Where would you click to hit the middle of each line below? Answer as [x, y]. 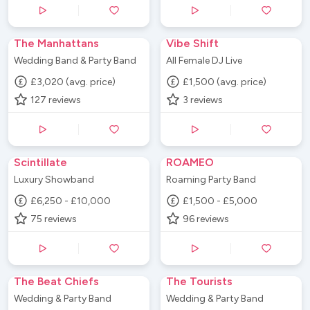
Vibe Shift [192, 43]
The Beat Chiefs [56, 281]
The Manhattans [56, 43]
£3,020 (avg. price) [73, 82]
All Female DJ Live [204, 61]
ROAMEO [190, 162]
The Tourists [199, 281]
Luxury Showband [54, 180]
